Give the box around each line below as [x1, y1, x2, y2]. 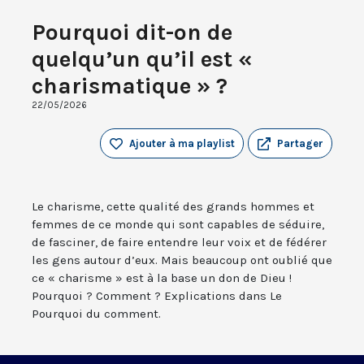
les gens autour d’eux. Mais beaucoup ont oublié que [32, 253, 332, 268]
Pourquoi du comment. [32, 306, 161, 322]
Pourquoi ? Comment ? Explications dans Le [32, 288, 282, 304]
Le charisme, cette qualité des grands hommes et [32, 199, 314, 214]
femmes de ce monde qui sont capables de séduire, [32, 217, 324, 232]
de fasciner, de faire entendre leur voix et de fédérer [32, 235, 327, 250]
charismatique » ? [32, 72, 227, 100]
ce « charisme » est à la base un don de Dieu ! [32, 271, 292, 286]
